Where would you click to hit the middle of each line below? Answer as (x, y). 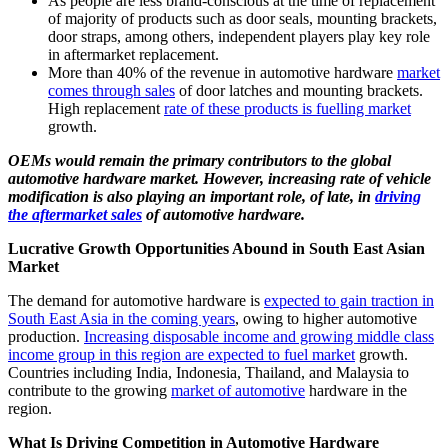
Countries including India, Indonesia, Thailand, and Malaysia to (208, 373)
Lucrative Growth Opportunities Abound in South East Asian (216, 249)
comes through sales (111, 91)
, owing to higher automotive (326, 319)
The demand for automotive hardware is (136, 301)
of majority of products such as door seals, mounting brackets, (242, 19)
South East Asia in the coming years (121, 319)
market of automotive (238, 391)
